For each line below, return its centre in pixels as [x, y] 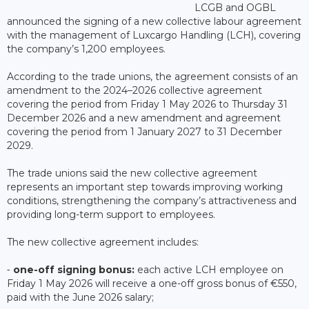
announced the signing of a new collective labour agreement [154, 21]
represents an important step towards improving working [145, 187]
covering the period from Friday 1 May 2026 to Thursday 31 [147, 104]
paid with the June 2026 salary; [80, 297]
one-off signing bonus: [74, 269]
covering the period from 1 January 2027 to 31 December [144, 131]
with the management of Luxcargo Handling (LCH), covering [154, 35]
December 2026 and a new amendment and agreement [144, 118]
